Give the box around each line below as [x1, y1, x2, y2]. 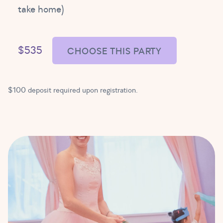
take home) [18, 2, 64, 16]
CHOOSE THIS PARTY [67, 45, 162, 57]
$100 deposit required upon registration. [8, 85, 138, 95]
